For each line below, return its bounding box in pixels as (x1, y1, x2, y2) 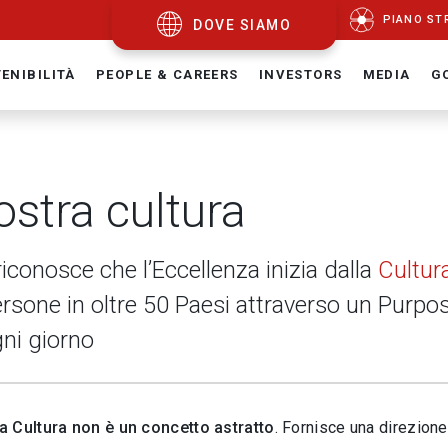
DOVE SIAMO (193, 17, 292, 33)
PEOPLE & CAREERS (95, 67, 239, 82)
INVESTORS (258, 67, 343, 82)
